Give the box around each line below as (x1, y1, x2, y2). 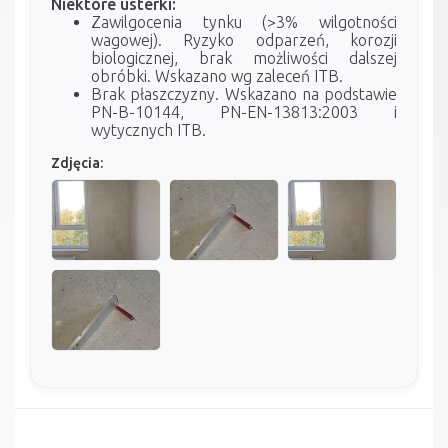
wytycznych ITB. (91, 120, 206, 139)
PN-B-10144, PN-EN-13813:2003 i (91, 102, 397, 121)
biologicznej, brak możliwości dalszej (91, 48, 397, 67)
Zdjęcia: (51, 154, 103, 171)
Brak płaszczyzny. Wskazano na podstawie (91, 84, 397, 103)
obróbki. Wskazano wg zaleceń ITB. (91, 66, 343, 85)
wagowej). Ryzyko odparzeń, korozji (91, 30, 397, 49)
